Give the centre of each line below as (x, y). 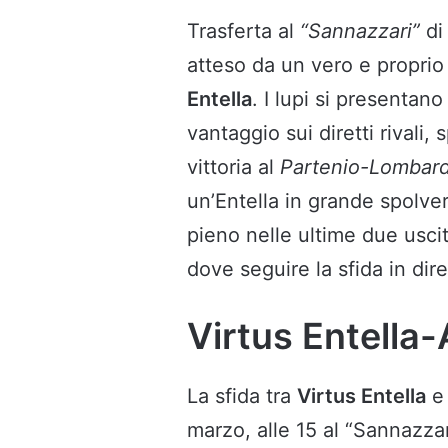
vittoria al (233, 167)
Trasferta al (243, 31)
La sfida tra (242, 396)
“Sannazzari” (360, 31)
